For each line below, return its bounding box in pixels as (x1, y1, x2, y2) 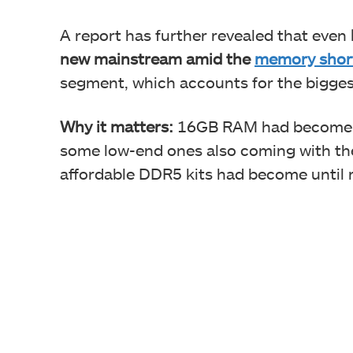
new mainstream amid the (60, 48, 255, 68)
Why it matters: (60, 116, 177, 136)
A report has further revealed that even (60, 24, 351, 44)
